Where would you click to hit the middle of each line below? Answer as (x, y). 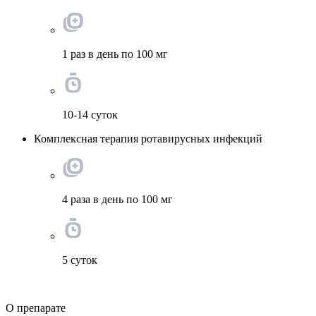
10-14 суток (90, 114)
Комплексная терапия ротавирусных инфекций (148, 138)
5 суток (80, 260)
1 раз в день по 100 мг (115, 54)
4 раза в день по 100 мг (117, 199)
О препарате (36, 308)
